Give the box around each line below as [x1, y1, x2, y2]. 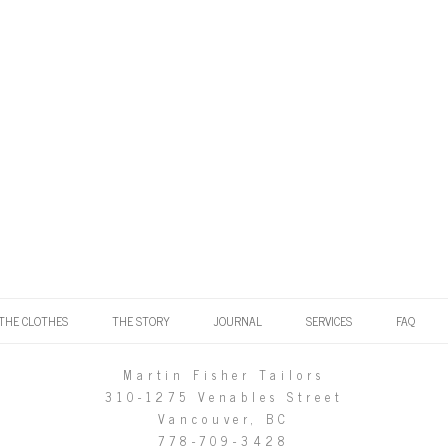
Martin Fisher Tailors [123, 365, 325, 386]
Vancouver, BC [157, 409, 291, 430]
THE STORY [112, 311, 170, 332]
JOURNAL [214, 311, 262, 332]
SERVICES [306, 311, 352, 332]
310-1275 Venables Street [105, 387, 343, 408]
